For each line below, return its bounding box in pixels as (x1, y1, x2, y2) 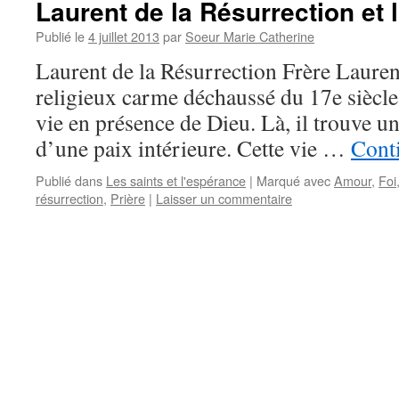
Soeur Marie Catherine (185, 27, 314, 45)
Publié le (36, 27, 85, 45)
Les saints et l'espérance (106, 171, 246, 190)
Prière (110, 189, 145, 208)
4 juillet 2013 (88, 27, 159, 45)
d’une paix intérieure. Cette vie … (36, 133, 351, 163)
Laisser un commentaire (156, 189, 292, 208)
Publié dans (36, 171, 102, 190)
